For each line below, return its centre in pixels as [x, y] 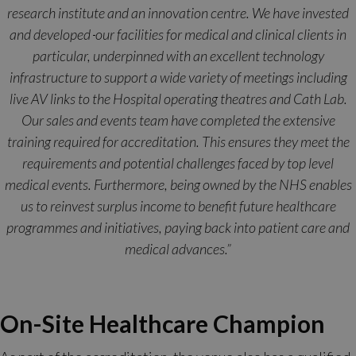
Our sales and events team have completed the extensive [178, 120]
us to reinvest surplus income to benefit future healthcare [178, 206]
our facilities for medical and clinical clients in [221, 35]
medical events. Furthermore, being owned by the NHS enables [178, 185]
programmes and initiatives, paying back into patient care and [178, 228]
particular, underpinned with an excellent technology [178, 56]
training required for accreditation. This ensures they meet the [178, 142]
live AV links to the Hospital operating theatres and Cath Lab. [178, 99]
